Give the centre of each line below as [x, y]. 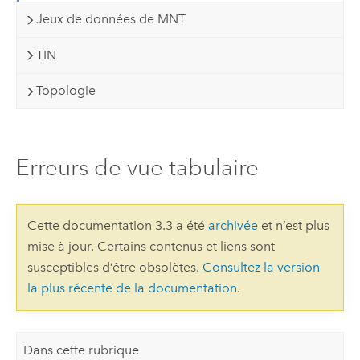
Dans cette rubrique [82, 350]
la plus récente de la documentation [132, 288]
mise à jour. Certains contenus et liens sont [151, 247]
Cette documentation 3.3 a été [117, 226]
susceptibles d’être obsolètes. [115, 268]
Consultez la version [261, 268]
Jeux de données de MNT [111, 19]
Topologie [66, 91]
